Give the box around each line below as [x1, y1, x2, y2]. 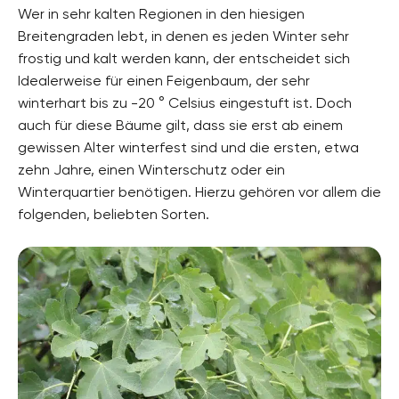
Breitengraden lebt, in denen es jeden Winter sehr [18, 27, 349, 45]
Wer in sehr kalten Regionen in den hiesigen [18, 4, 305, 22]
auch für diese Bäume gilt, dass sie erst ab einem [18, 116, 343, 134]
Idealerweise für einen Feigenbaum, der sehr [18, 71, 310, 89]
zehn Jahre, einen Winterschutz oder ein [18, 160, 285, 178]
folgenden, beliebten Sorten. [18, 205, 209, 223]
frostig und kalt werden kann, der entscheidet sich [18, 49, 350, 67]
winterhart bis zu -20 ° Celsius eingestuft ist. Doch [18, 94, 352, 111]
